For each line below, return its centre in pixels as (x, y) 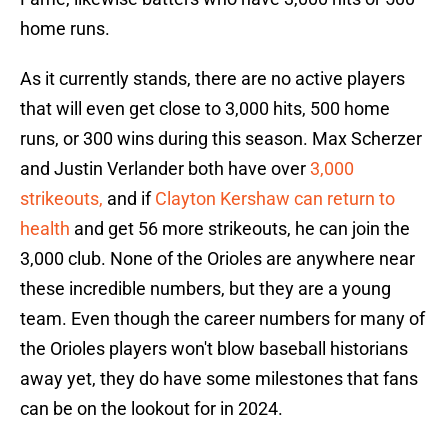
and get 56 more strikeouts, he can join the (240, 229)
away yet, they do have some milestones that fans (219, 379)
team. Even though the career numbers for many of (222, 319)
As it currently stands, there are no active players (212, 79)
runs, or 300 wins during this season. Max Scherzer (221, 139)
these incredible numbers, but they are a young (205, 289)
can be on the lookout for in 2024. (151, 409)
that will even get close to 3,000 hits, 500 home (205, 109)
